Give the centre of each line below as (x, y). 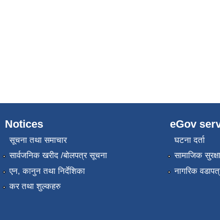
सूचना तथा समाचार (38, 140)
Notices (24, 124)
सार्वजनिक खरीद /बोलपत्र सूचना (58, 156)
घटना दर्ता (189, 140)
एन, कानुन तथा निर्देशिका (47, 171)
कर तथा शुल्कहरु (35, 187)
